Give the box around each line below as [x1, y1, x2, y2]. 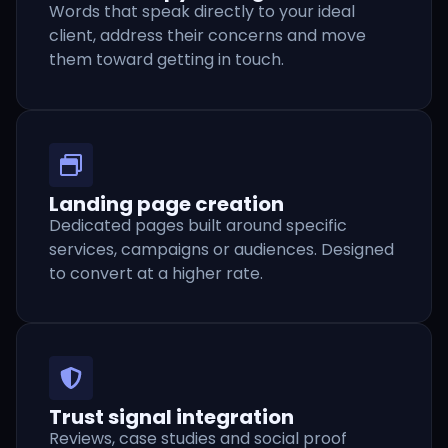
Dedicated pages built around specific [49, 213, 347, 237]
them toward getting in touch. [49, 48, 284, 72]
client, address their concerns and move [49, 24, 366, 48]
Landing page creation [49, 189, 284, 218]
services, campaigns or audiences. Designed [49, 237, 394, 261]
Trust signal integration [49, 403, 294, 432]
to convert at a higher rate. [49, 261, 263, 285]
